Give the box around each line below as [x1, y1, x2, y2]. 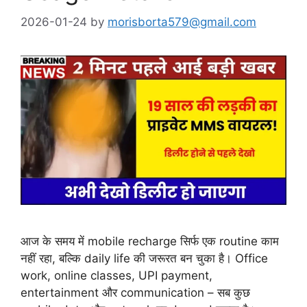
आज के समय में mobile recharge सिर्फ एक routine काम [21, 234, 279, 248]
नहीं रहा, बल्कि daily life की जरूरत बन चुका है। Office [21, 251, 268, 265]
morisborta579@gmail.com [108, 14, 256, 29]
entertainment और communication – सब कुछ [21, 285, 250, 299]
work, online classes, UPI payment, [21, 268, 212, 282]
